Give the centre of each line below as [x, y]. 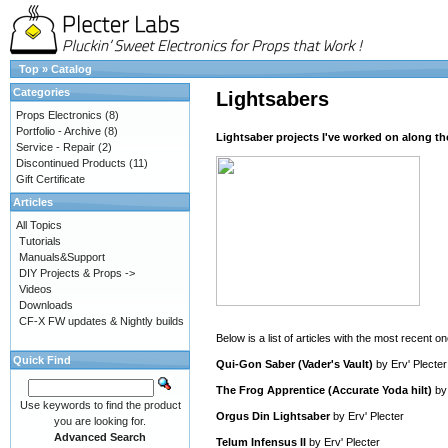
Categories [41, 92]
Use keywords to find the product [100, 405]
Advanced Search [100, 437]
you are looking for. [100, 421]
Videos [35, 289]
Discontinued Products [71, 163]
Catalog [71, 69]
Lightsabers [272, 99]
